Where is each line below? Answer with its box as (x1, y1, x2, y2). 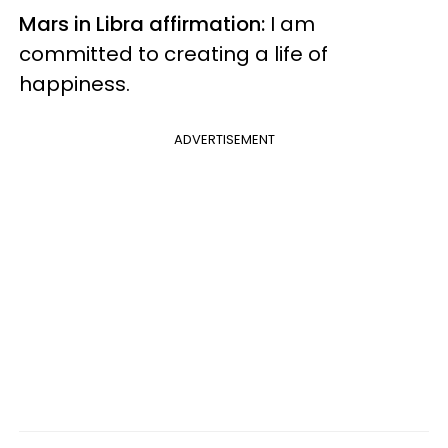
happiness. (19, 69, 140, 98)
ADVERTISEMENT (173, 129, 275, 149)
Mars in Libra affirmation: (19, 9, 265, 38)
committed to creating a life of (19, 39, 328, 68)
